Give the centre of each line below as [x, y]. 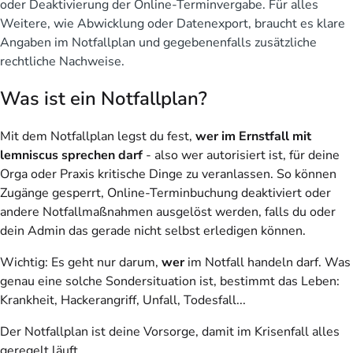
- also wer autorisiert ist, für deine [241, 155]
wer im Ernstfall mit [253, 136]
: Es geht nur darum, [103, 262]
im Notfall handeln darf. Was [268, 262]
